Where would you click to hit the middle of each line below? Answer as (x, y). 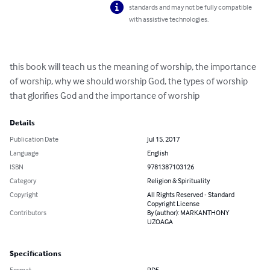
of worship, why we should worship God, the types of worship (130, 81)
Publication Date (34, 139)
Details (22, 123)
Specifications (36, 254)
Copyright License (173, 204)
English (158, 153)
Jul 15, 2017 (163, 139)
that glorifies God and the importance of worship (105, 96)
